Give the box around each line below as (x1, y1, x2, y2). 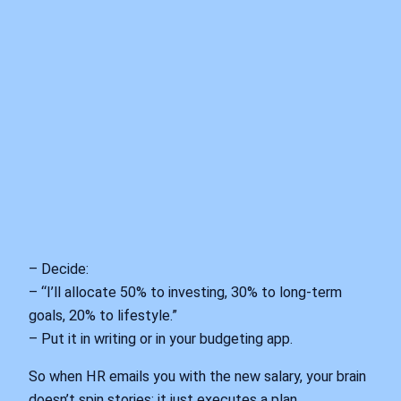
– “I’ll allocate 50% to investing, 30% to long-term (29, 283, 342, 301)
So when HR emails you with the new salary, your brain (29, 368, 366, 385)
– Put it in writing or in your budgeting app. (29, 329, 293, 347)
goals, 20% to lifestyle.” (29, 306, 177, 324)
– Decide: (29, 260, 89, 277)
